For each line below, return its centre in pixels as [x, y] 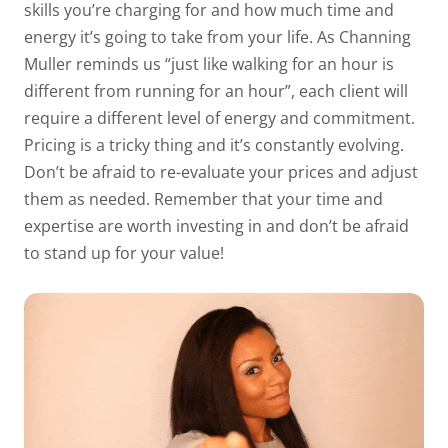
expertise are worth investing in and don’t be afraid [216, 226]
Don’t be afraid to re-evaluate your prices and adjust [221, 172]
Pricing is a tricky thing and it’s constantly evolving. [214, 145]
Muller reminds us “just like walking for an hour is [209, 64]
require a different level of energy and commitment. [219, 118]
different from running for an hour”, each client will [216, 91]
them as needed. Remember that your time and [203, 199]
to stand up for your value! [124, 253]
